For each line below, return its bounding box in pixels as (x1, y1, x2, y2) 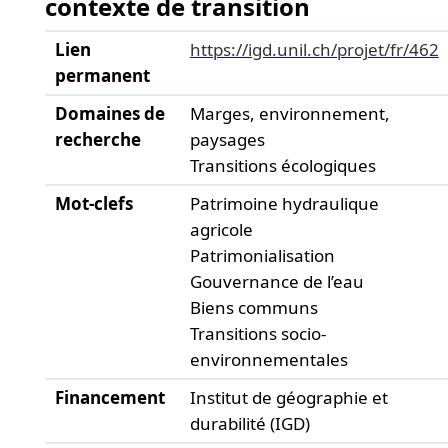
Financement (54, 386, 165, 409)
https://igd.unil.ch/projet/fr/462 (189, 38, 439, 61)
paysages (189, 128, 265, 151)
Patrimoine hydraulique (189, 192, 379, 215)
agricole (189, 218, 253, 241)
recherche (54, 128, 141, 151)
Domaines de (54, 102, 165, 125)
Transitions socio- (189, 322, 326, 345)
